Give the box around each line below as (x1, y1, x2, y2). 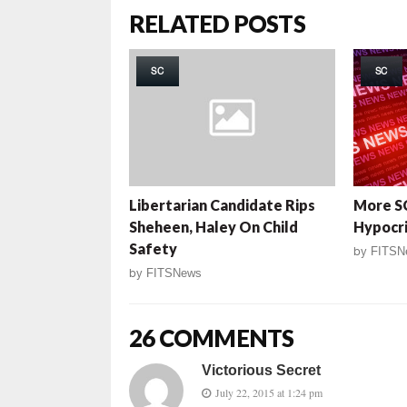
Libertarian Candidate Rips (129, 195, 315, 213)
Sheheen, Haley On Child (129, 217, 298, 235)
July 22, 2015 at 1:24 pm (215, 384, 323, 400)
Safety (129, 239, 177, 257)
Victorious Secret (202, 362, 321, 378)
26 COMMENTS (129, 323, 294, 352)
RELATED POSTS (129, 8, 305, 38)
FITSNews (146, 265, 202, 280)
